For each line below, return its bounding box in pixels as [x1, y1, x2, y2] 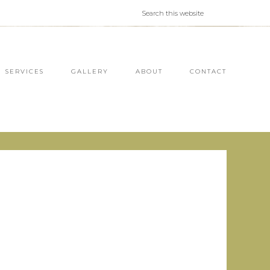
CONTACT [190, 67, 227, 75]
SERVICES [5, 67, 44, 75]
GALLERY [71, 67, 108, 75]
